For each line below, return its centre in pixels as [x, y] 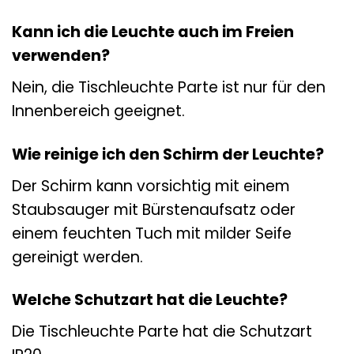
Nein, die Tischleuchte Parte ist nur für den [169, 87]
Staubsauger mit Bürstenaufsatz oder [154, 209]
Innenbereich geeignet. [98, 111]
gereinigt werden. [77, 257]
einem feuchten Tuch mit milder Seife [152, 233]
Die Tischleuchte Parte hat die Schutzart [162, 332]
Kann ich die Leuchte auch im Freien [153, 32]
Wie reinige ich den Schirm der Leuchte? [168, 154]
